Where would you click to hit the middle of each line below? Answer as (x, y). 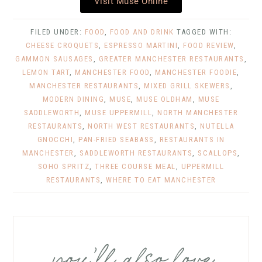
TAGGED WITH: (204, 32)
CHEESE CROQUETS (62, 46)
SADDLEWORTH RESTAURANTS (136, 153)
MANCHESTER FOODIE (196, 73)
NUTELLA (217, 126)
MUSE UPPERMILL (119, 113)
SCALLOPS (218, 153)
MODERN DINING (73, 99)
